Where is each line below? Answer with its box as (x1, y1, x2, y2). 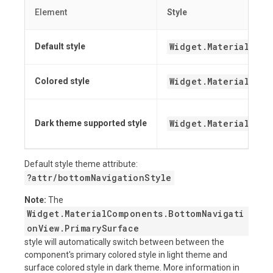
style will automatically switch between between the (24, 237, 224, 247)
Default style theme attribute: (24, 159, 138, 169)
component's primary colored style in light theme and (24, 250, 227, 260)
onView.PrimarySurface (27, 222, 140, 235)
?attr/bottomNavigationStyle (27, 172, 172, 184)
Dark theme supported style (35, 118, 147, 129)
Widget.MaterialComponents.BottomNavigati (27, 208, 244, 220)
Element (35, 7, 67, 18)
